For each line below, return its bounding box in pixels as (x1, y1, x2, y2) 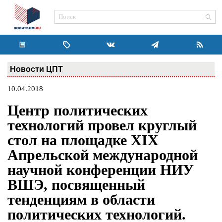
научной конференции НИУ (7, 162, 194, 178)
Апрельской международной (7, 147, 198, 164)
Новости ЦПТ (10, 64, 63, 73)
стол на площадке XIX (7, 132, 159, 149)
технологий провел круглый (7, 117, 197, 134)
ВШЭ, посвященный (7, 176, 145, 193)
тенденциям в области (7, 191, 155, 208)
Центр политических (7, 102, 148, 119)
